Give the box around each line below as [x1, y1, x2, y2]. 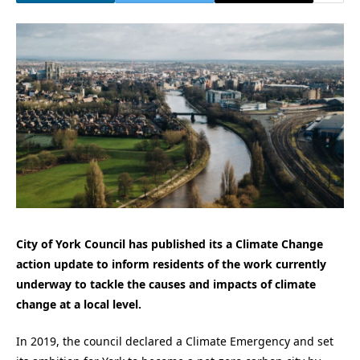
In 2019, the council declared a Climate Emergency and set [16, 333, 333, 350]
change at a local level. [16, 296, 141, 312]
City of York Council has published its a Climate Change [16, 235, 323, 252]
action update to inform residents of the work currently [16, 256, 326, 272]
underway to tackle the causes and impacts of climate [16, 276, 316, 292]
